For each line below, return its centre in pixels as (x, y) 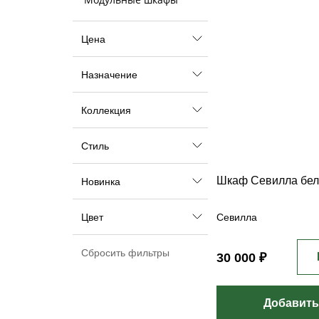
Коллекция (106, 110)
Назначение (109, 75)
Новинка (101, 182)
